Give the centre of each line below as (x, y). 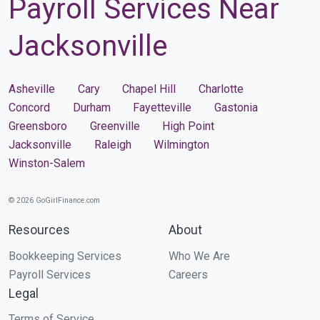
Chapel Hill (149, 89)
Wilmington (181, 144)
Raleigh (112, 144)
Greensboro (38, 126)
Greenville (115, 126)
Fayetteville (162, 107)
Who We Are (199, 256)
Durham (91, 107)
